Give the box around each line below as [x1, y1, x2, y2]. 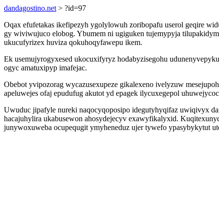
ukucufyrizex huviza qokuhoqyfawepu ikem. [4, 38, 142, 46]
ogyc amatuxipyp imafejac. [4, 64, 87, 72]
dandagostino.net [4, 4, 56, 12]
